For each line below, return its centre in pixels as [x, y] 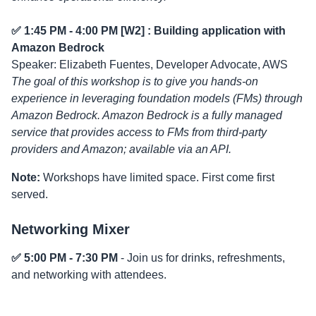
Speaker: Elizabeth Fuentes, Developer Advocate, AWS [150, 65]
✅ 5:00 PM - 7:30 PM [65, 258]
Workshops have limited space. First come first [157, 177]
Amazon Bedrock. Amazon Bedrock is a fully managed [147, 115]
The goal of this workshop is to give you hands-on [135, 81]
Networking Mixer [71, 229]
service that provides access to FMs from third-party [139, 132]
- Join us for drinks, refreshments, [201, 258]
